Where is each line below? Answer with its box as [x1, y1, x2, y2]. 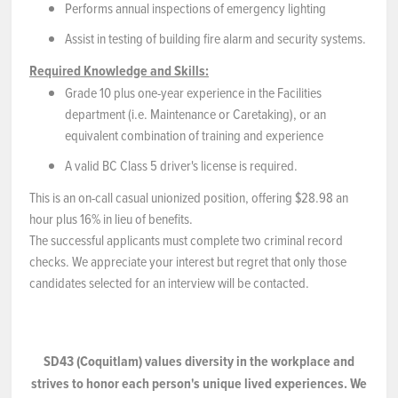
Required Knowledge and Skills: [29, 60, 209, 81]
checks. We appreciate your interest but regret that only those [29, 251, 346, 271]
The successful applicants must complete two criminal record [29, 230, 343, 250]
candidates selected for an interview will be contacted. [29, 273, 309, 292]
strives [31, 373, 72, 394]
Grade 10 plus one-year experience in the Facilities [65, 83, 322, 102]
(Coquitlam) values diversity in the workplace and [76, 351, 354, 371]
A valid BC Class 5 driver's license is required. [65, 155, 298, 175]
